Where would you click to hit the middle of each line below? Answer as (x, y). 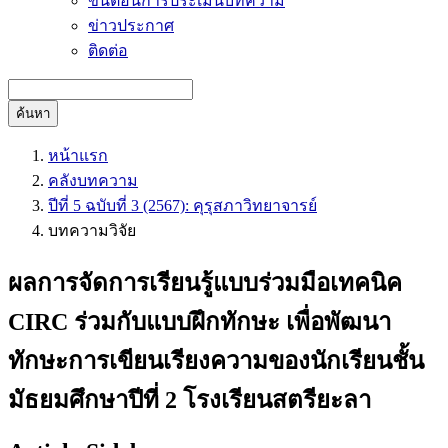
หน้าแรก (78, 155)
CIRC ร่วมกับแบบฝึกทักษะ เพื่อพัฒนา (199, 321)
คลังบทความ (93, 180)
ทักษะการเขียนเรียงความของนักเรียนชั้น (216, 360)
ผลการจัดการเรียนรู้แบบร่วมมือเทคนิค (205, 282)
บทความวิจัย (92, 230)
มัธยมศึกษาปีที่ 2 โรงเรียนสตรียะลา (189, 399)
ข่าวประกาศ (131, 25)
